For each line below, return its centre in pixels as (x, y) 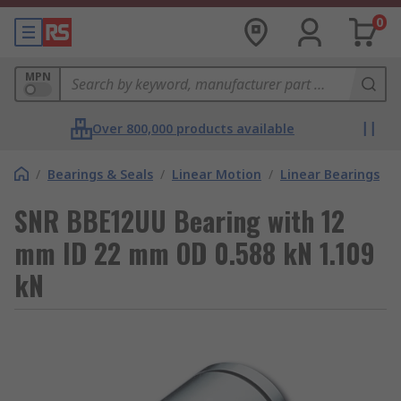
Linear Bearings (330, 174)
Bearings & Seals (100, 174)
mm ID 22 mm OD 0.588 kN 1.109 (195, 253)
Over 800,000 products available (193, 128)
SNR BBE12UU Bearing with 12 (179, 221)
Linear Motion (217, 174)
